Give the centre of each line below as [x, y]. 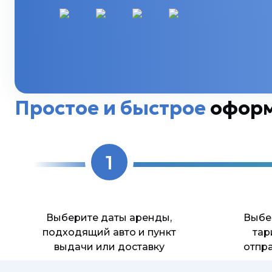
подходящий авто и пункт [109, 232]
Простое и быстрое [110, 108]
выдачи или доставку [109, 247]
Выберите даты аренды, [109, 218]
